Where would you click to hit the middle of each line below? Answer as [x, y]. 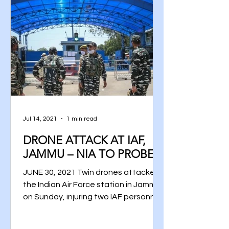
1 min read [82, 119]
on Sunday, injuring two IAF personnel [92, 197]
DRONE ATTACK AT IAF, [84, 140]
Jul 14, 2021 [40, 119]
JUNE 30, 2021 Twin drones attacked [91, 172]
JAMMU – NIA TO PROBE [88, 154]
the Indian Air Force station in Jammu [92, 185]
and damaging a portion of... [75, 209]
